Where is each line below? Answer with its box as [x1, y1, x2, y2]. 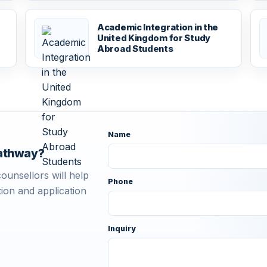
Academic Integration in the [97, 21, 219, 33]
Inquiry [107, 223, 136, 233]
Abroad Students [97, 43, 173, 54]
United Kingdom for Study [97, 32, 210, 44]
